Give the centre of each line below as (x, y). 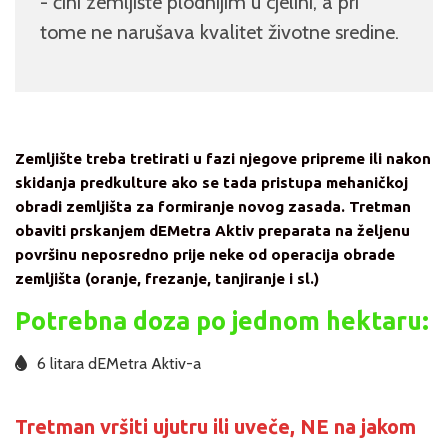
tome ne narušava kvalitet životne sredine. (219, 31)
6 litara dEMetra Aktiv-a (119, 363)
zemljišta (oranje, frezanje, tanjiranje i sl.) (167, 278)
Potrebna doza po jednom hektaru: (222, 320)
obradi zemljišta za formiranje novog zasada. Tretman (213, 206)
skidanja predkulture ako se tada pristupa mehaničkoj (211, 182)
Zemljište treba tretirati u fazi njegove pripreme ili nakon (223, 158)
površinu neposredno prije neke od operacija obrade (205, 254)
